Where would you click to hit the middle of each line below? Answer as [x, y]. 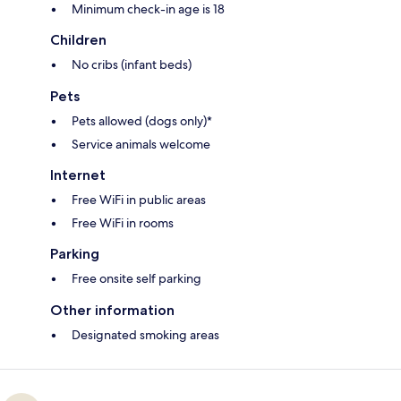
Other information [112, 311]
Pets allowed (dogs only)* [142, 121]
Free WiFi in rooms [123, 223]
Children [78, 40]
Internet [78, 175]
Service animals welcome [141, 145]
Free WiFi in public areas [139, 200]
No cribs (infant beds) [132, 65]
